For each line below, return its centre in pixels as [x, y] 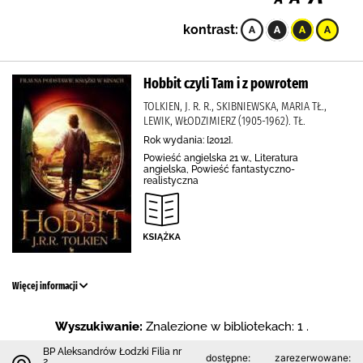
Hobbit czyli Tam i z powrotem [226, 83]
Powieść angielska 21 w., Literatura [221, 158]
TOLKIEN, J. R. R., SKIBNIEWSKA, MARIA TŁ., [235, 106]
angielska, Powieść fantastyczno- [219, 169]
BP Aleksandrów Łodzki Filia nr [112, 352]
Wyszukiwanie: [98, 327]
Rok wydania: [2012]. [188, 140]
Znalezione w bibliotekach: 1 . [227, 327]
